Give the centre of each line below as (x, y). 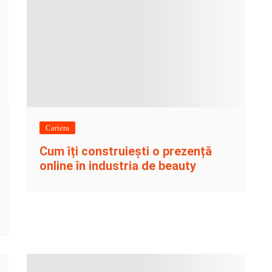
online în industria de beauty (118, 166)
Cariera (57, 128)
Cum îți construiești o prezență (126, 151)
